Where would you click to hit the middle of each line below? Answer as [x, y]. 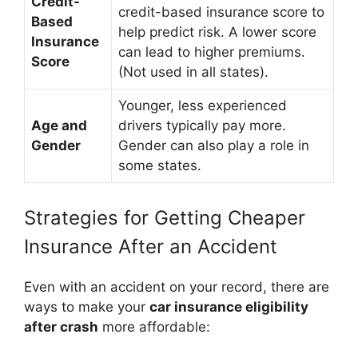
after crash [61, 326]
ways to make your [87, 306]
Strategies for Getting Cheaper [165, 217]
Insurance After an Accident [151, 246]
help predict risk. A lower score [217, 32]
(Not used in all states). [193, 72]
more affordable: [154, 326]
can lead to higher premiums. [212, 52]
